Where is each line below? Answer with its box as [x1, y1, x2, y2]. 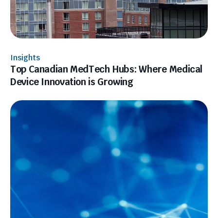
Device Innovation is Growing [10, 76, 133, 88]
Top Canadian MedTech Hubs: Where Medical [10, 63, 203, 75]
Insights [10, 53, 40, 63]
